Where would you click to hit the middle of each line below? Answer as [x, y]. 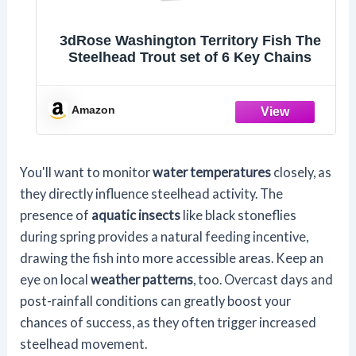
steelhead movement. [84, 344]
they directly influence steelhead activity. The [152, 194]
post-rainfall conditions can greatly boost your [156, 301]
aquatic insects [136, 215]
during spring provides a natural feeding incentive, [164, 237]
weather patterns [142, 280]
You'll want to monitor [87, 172]
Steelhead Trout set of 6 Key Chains [190, 58]
